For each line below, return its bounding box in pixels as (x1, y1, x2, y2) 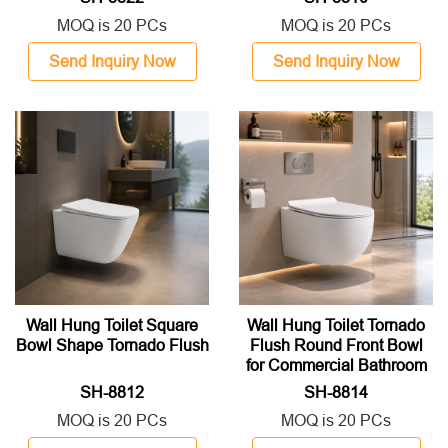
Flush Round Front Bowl (249, 336, 423, 354)
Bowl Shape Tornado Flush (15, 336, 209, 354)
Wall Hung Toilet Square (26, 316, 198, 334)
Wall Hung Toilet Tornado (247, 316, 425, 334)
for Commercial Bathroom (245, 356, 427, 374)
